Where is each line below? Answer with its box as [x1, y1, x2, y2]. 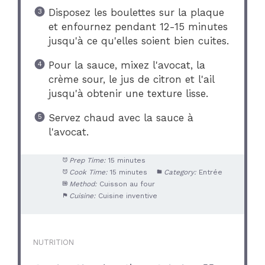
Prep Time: [69, 156, 106, 164]
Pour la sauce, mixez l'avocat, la [48, 59, 205, 72]
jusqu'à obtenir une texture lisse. [48, 88, 208, 100]
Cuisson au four [99, 179, 155, 188]
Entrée [198, 167, 222, 176]
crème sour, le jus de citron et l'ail [48, 73, 214, 86]
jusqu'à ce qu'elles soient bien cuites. [48, 35, 229, 47]
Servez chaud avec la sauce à [48, 112, 193, 124]
